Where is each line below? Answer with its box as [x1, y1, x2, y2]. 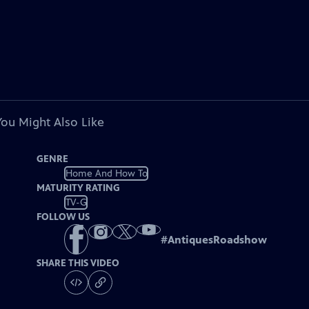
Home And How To [65, 167, 148, 179]
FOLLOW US [37, 211, 90, 223]
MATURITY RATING [37, 182, 121, 194]
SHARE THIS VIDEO [37, 257, 120, 270]
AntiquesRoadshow [168, 233, 268, 247]
